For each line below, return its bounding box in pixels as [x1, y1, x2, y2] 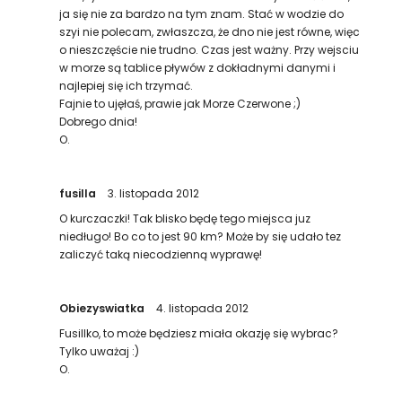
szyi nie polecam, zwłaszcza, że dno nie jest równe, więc [59, 24, 361, 39]
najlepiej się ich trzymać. [59, 78, 194, 93]
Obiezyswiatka [59, 301, 148, 316]
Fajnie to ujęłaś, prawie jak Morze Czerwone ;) [59, 96, 301, 111]
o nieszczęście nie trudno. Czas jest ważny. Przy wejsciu [59, 42, 360, 57]
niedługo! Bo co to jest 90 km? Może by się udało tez [59, 229, 342, 244]
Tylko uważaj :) [59, 344, 140, 359]
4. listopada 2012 [156, 301, 249, 316]
